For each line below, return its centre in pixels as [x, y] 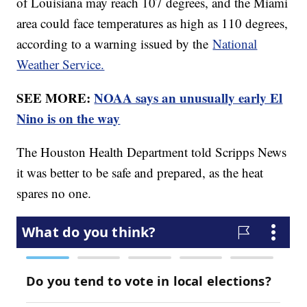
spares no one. [54, 193]
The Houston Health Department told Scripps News [152, 151]
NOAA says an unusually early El [188, 97]
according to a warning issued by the [115, 43]
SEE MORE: [56, 97]
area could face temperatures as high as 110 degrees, [152, 23]
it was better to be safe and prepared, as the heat [140, 172]
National [235, 43]
